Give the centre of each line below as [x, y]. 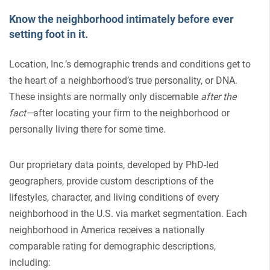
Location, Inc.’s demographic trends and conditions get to [130, 64]
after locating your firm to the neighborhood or [131, 113]
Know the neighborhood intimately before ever [121, 19]
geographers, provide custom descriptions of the [111, 181]
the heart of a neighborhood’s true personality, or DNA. [123, 80]
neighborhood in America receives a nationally [107, 230]
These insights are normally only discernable [105, 96]
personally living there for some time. [87, 129]
